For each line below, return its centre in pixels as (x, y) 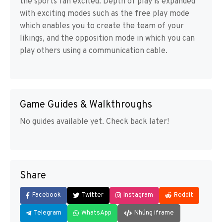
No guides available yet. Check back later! (94, 122)
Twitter (93, 195)
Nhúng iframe (154, 213)
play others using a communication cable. (94, 51)
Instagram (138, 195)
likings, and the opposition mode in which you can (107, 39)
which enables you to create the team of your (102, 27)
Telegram (48, 213)
